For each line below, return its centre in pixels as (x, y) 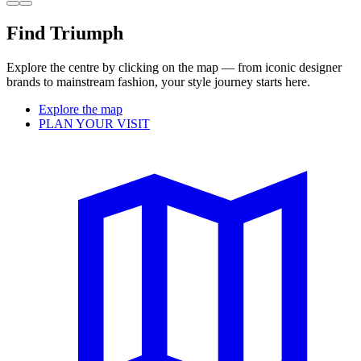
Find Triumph (65, 33)
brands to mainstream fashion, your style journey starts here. (158, 81)
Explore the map (81, 109)
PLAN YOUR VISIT (94, 123)
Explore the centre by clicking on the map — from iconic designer (174, 67)
